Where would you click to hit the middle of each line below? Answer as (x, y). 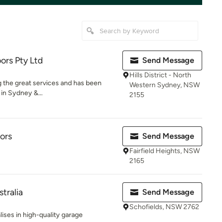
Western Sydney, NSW (165, 85)
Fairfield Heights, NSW (165, 151)
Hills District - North (160, 75)
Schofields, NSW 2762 (164, 207)
